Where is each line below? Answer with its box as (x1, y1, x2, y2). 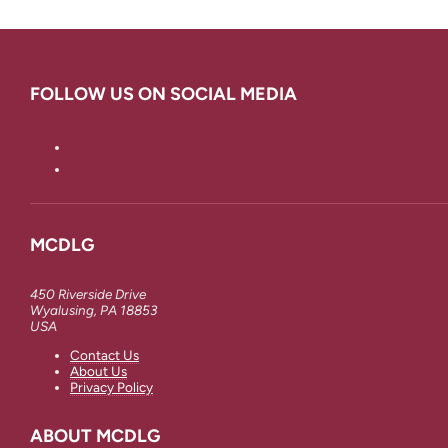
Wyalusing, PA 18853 (30, 301, 157, 318)
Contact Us (70, 347, 139, 364)
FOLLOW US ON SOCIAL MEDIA (30, 82, 297, 105)
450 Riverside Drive (30, 285, 146, 302)
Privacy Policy (70, 379, 153, 396)
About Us (70, 363, 127, 380)
